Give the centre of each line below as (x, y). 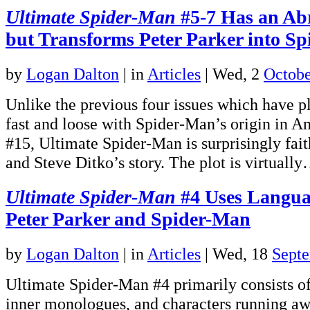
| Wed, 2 (232, 73)
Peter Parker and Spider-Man (128, 219)
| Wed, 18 (236, 253)
